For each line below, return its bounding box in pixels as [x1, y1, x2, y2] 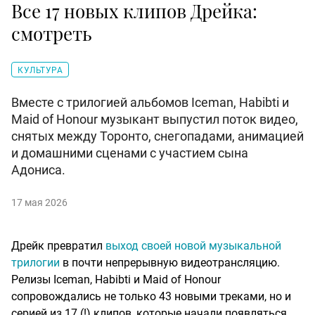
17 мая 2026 [11, 197, 67, 209]
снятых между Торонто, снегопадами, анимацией [11, 129, 304, 144]
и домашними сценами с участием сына [11, 146, 248, 161]
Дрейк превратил [11, 239, 105, 253]
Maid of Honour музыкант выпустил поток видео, [11, 112, 298, 127]
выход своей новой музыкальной [105, 239, 281, 253]
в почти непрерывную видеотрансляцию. [60, 256, 280, 270]
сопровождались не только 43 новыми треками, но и [11, 290, 291, 304]
